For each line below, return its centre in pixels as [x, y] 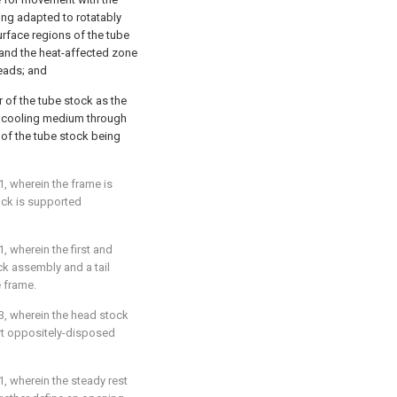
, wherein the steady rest [66, 381]
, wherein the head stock [66, 315]
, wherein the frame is [58, 184]
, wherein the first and [58, 249]
